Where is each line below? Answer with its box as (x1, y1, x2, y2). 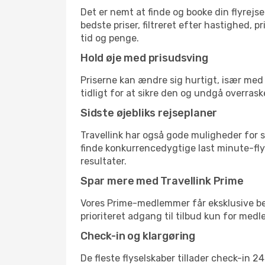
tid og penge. (80, 33, 139, 44)
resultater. (80, 156, 127, 167)
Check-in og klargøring (80, 230, 196, 243)
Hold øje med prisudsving (80, 51, 208, 64)
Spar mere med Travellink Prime (80, 174, 244, 188)
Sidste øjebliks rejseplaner (80, 106, 218, 119)
